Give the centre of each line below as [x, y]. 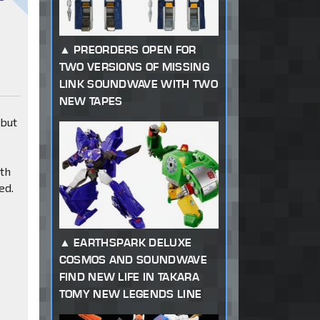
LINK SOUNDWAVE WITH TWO [138, 84]
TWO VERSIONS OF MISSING [134, 67]
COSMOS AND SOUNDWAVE [133, 260]
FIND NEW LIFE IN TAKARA [129, 277]
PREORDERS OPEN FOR [135, 50]
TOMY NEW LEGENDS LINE [130, 294]
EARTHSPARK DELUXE [132, 243]
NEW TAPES [91, 101]
